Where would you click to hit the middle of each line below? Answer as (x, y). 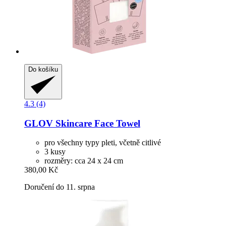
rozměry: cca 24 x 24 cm (84, 161)
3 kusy (55, 152)
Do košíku (43, 69)
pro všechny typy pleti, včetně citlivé (103, 143)
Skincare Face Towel (97, 123)
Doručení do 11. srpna (60, 187)
